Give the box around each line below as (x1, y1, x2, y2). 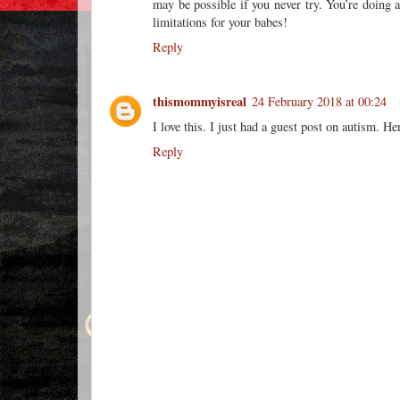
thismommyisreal (153, 92, 246, 112)
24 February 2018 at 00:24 (252, 93, 387, 111)
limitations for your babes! (153, 12, 287, 30)
